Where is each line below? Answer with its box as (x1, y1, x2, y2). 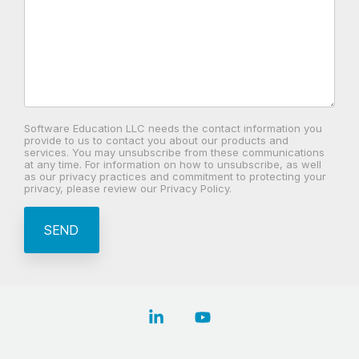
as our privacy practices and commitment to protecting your (24, 170, 326, 183)
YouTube (211, 309, 269, 325)
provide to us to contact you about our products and (24, 134, 288, 147)
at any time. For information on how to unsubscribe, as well (24, 158, 321, 171)
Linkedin (164, 309, 220, 325)
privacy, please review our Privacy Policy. (24, 182, 232, 195)
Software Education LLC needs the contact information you (24, 122, 322, 135)
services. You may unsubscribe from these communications (24, 146, 325, 159)
